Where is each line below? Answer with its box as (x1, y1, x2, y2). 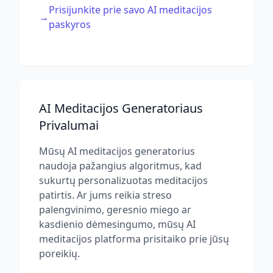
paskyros (49, 18, 91, 31)
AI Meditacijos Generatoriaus (39, 100, 203, 116)
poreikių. (39, 247, 80, 260)
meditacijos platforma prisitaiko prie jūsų (39, 232, 229, 246)
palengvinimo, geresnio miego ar (39, 203, 191, 216)
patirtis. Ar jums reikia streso (39, 188, 172, 202)
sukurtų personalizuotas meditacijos (39, 174, 208, 187)
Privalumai (39, 117, 99, 133)
